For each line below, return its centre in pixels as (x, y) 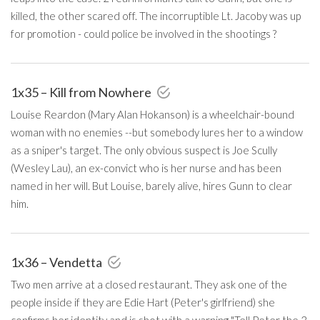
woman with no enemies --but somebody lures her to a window (157, 132)
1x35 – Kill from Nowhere (82, 92)
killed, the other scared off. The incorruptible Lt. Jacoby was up (156, 15)
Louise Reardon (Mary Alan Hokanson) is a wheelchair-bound (152, 114)
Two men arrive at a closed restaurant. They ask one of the (149, 284)
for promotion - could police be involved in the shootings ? (144, 33)
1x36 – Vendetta (57, 262)
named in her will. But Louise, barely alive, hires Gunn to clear (151, 185)
